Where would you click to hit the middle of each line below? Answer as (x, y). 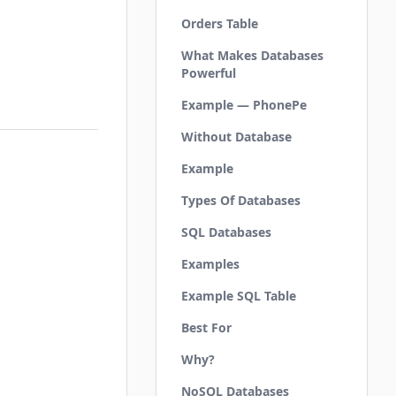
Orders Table (220, 23)
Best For (206, 327)
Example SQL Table (239, 296)
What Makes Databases (252, 55)
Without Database (236, 137)
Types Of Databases (241, 200)
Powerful (209, 73)
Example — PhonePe (244, 105)
